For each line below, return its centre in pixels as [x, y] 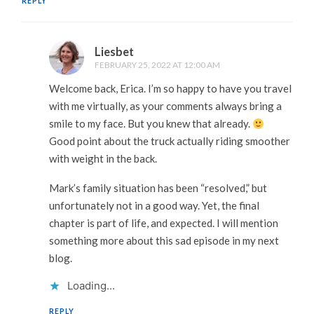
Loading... [91, 286]
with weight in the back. [103, 159]
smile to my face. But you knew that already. [150, 124]
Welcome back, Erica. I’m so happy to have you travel [170, 89]
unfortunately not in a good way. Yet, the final [154, 205]
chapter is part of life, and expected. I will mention [163, 223]
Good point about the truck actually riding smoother [169, 141]
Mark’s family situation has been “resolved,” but [158, 187]
